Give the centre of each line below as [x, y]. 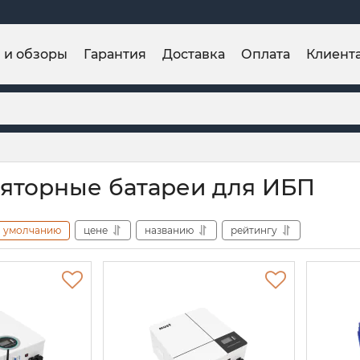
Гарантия [115, 54]
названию [169, 230]
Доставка [194, 54]
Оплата [266, 54]
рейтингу [254, 230]
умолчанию [32, 230]
